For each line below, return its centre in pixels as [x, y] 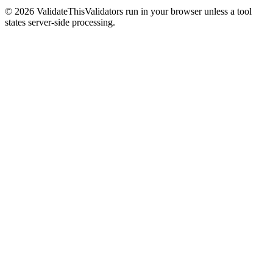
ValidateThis [59, 12]
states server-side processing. [60, 23]
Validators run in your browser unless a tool [168, 12]
